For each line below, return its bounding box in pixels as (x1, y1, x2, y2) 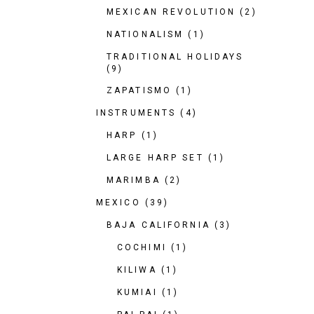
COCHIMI (117, 243, 167, 252)
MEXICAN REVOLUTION (107, 7, 236, 17)
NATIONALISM (107, 29, 184, 39)
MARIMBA (107, 175, 161, 185)
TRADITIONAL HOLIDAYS (107, 52, 244, 62)
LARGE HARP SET (107, 153, 204, 163)
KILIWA (117, 265, 157, 275)
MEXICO (96, 198, 141, 207)
